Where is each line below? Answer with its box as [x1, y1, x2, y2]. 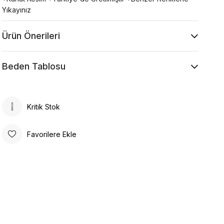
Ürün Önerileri [2, 30, 60, 41]
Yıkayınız [2, 5, 31, 14]
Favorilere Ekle [27, 129, 77, 138]
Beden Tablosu [2, 61, 66, 71]
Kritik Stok [27, 102, 60, 111]
